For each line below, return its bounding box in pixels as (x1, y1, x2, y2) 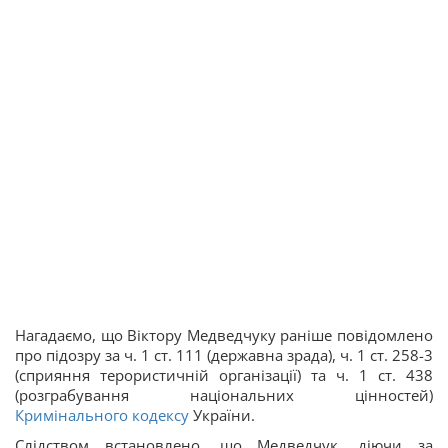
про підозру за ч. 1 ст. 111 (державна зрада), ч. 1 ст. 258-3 (15, 345, 433, 366)
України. (189, 405, 255, 426)
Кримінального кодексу (15, 405, 189, 426)
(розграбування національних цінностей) (15, 385, 433, 406)
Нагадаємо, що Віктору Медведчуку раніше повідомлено (15, 325, 433, 346)
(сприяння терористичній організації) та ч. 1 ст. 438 (15, 365, 433, 386)
